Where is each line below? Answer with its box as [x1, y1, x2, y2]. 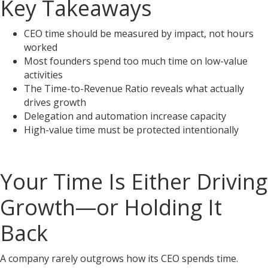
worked [24, 41, 57, 54]
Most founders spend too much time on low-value [24, 54, 248, 68]
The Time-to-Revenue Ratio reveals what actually [24, 82, 244, 95]
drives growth [24, 96, 86, 109]
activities [24, 68, 63, 81]
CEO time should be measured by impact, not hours [24, 27, 254, 40]
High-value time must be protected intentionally [24, 123, 239, 136]
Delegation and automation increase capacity [24, 109, 226, 123]
